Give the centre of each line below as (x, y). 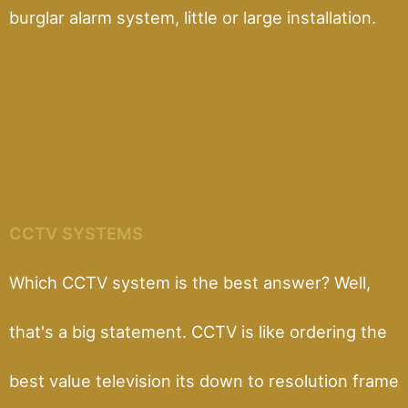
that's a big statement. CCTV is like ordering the (198, 331)
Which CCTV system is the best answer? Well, (190, 282)
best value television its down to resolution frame (204, 380)
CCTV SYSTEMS (76, 233)
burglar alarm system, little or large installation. (193, 17)
